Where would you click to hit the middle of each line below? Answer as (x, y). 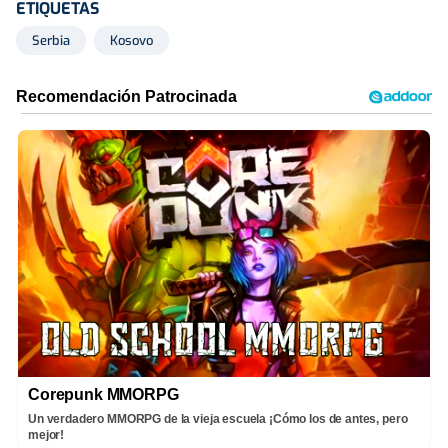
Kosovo (131, 40)
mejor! (46, 434)
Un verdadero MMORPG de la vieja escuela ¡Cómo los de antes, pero (218, 418)
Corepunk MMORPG (103, 394)
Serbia (51, 40)
